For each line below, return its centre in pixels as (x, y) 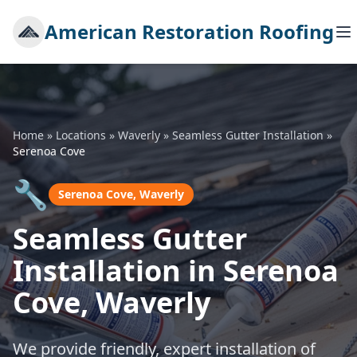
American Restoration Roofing (189, 31)
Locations (81, 135)
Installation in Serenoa (176, 271)
